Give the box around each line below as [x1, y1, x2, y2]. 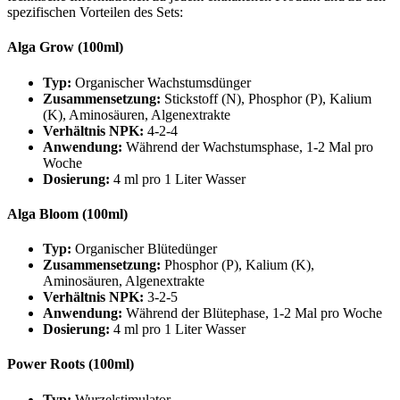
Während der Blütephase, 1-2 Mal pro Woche [122, 305, 382, 321]
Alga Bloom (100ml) [7, 205, 128, 221]
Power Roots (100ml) [7, 356, 134, 372]
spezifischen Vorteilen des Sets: [7, 4, 183, 21]
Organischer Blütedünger [71, 241, 217, 257]
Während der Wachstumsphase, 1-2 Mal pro [122, 138, 373, 154]
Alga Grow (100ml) [7, 39, 123, 55]
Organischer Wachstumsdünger [71, 74, 251, 90]
